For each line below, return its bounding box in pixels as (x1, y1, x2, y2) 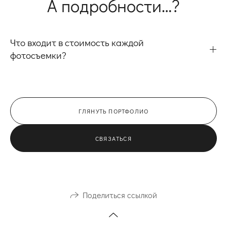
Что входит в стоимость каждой (10, 36, 144, 49)
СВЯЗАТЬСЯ (95, 134, 132, 142)
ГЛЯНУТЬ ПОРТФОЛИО (78, 106, 149, 115)
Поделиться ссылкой (82, 190, 157, 201)
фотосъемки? (10, 49, 66, 62)
